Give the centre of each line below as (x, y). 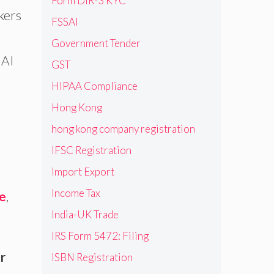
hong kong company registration (123, 128)
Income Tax (76, 193)
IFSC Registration (91, 150)
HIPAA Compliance (94, 86)
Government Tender (96, 43)
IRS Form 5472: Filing (100, 235)
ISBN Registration (92, 257)
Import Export (83, 171)
